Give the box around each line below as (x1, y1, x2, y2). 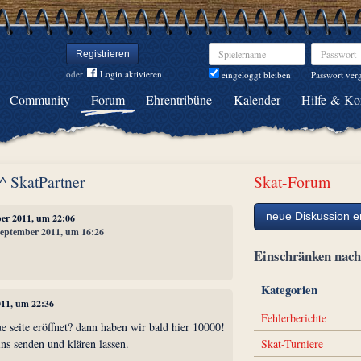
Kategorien (261, 281, 318, 299)
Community (10, 91, 71, 108)
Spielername (208, 42, 254, 54)
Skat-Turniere (261, 335, 324, 351)
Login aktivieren (100, 68, 162, 80)
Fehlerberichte (261, 309, 327, 326)
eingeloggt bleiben (219, 68, 291, 81)
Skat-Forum (254, 171, 331, 193)
